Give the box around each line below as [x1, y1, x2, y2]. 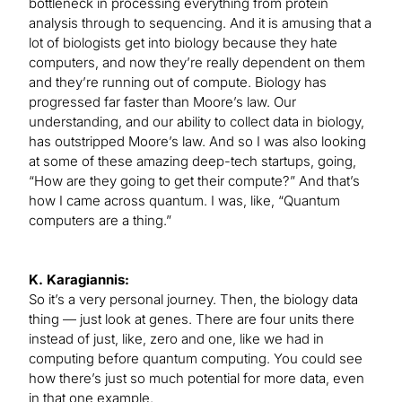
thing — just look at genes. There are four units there [29, 310, 354, 328]
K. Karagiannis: [29, 271, 129, 289]
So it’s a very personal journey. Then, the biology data [29, 291, 358, 309]
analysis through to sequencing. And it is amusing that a [29, 14, 371, 32]
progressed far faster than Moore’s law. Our [29, 93, 296, 111]
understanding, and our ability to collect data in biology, [29, 113, 364, 131]
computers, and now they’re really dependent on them [29, 54, 365, 72]
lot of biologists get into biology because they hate [29, 34, 337, 52]
